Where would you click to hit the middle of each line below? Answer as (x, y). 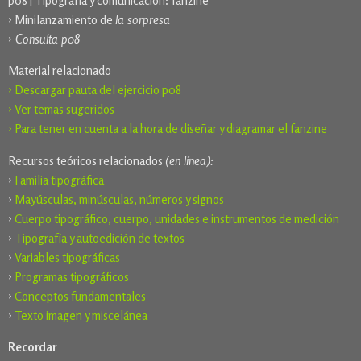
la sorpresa (143, 20)
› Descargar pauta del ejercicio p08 (95, 90)
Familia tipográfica (59, 180)
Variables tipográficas (67, 257)
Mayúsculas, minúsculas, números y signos (119, 199)
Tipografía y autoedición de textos (100, 238)
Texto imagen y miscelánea (81, 315)
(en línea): (189, 160)
